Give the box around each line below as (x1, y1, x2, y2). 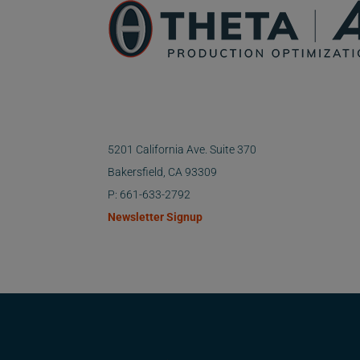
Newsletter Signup (108, 211, 203, 224)
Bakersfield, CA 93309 (108, 166, 218, 179)
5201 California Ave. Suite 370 (108, 143, 257, 157)
